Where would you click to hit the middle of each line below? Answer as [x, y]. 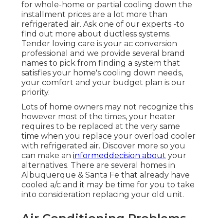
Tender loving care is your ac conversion [99, 43]
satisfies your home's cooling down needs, [102, 73]
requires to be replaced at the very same [101, 126]
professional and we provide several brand [103, 53]
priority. [36, 92]
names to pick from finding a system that [101, 63]
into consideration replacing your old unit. [103, 194]
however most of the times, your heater [99, 116]
